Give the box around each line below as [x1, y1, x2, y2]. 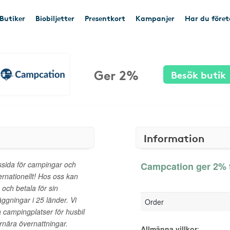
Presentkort [85, 13, 125, 23]
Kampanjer [136, 13, 175, 23]
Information [144, 130, 204, 145]
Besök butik [170, 67, 226, 81]
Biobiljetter [35, 13, 74, 23]
